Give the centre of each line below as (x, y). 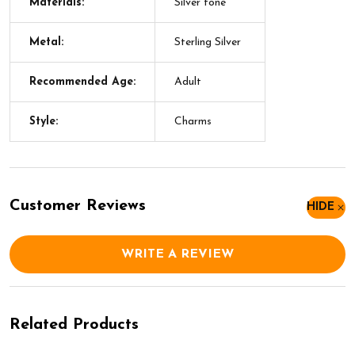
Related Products (74, 325)
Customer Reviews (78, 206)
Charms (193, 122)
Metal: (46, 42)
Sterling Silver (208, 42)
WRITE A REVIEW (177, 254)
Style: (44, 122)
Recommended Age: (82, 82)
